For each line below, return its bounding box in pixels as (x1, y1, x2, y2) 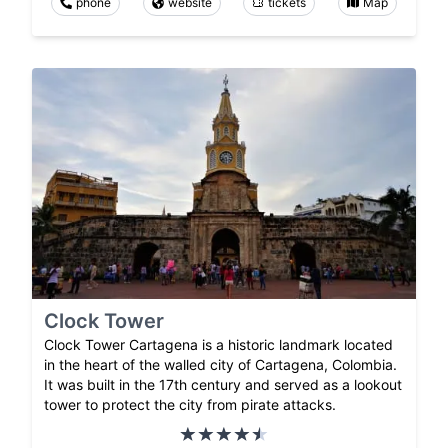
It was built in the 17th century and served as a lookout (44, 375, 402, 393)
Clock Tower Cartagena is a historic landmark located (44, 335, 393, 353)
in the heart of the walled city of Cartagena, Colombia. (44, 355, 397, 373)
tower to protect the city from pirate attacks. (44, 395, 336, 413)
